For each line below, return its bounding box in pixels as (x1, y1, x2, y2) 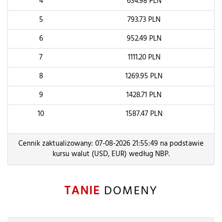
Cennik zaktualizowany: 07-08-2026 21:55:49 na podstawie (18, 138, 204, 150)
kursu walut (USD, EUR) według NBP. (53, 148, 169, 160)
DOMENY (100, 182, 158, 201)
